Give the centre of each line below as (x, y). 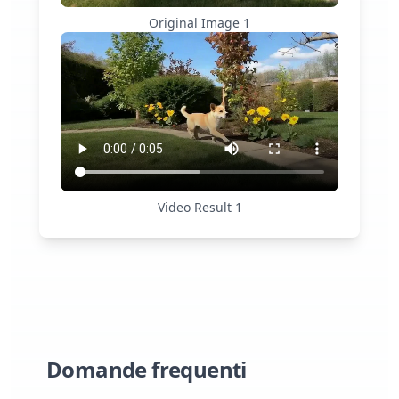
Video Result (196, 208)
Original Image (196, 23)
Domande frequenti (147, 370)
